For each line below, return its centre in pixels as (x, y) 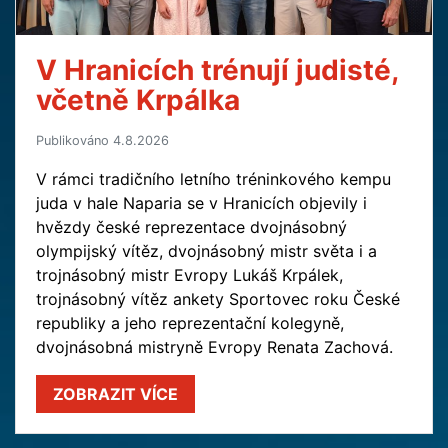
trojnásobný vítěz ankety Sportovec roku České (218, 298)
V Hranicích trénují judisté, (217, 69)
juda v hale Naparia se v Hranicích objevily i (201, 202)
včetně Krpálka (138, 99)
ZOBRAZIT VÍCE (115, 393)
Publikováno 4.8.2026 (102, 140)
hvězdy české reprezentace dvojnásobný (191, 226)
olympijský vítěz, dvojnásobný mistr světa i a (206, 250)
